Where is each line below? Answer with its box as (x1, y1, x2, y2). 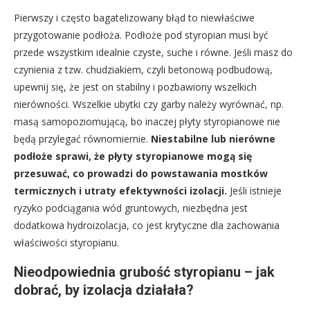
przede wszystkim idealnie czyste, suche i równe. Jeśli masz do (14, 46, 293, 60)
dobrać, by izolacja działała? (14, 282, 194, 299)
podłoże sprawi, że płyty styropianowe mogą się (14, 149, 252, 163)
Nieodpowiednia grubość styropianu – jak (14, 264, 275, 281)
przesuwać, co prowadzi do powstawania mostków (14, 167, 268, 181)
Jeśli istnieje (227, 184, 282, 198)
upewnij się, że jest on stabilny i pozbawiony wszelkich (14, 80, 257, 94)
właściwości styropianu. (14, 236, 119, 250)
